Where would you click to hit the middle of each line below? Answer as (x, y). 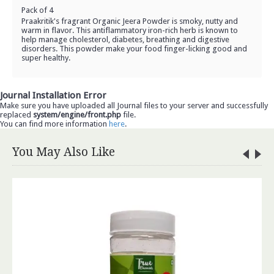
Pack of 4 (37, 10)
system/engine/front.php (77, 115)
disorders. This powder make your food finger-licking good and (134, 49)
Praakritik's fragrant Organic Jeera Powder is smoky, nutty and (130, 21)
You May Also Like (64, 152)
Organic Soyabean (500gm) (170, 193)
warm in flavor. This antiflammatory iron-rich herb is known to (130, 30)
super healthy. (46, 58)
